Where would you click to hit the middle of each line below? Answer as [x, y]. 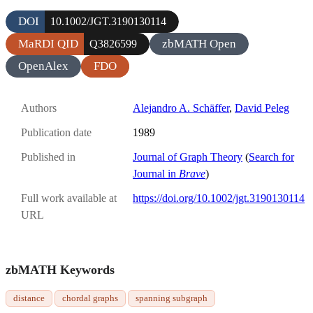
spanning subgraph [172, 298]
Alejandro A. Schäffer [181, 108]
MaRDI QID [48, 43]
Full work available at [69, 198]
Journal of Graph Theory [188, 157]
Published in [48, 157]
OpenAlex [43, 66]
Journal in [156, 174]
